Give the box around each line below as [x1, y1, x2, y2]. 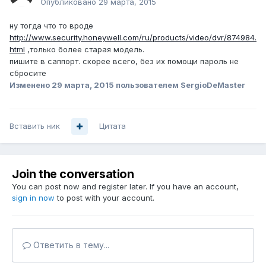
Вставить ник [9, 121, 60, 131]
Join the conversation [12, 167, 134, 182]
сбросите [9, 68, 46, 78]
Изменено [9, 80, 52, 90]
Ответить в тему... [31, 240, 109, 251]
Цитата [99, 121, 126, 131]
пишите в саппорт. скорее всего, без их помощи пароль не [9, 56, 239, 66]
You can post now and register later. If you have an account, [12, 182, 239, 192]
